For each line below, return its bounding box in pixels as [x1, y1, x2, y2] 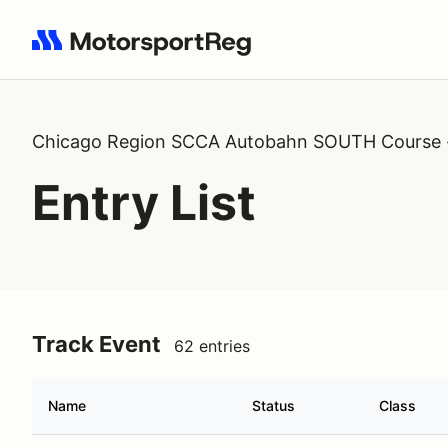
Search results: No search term [31, 41, 264, 61]
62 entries [174, 336, 250, 356]
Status [252, 397, 295, 414]
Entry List [32, 173, 256, 232]
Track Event [32, 331, 161, 357]
